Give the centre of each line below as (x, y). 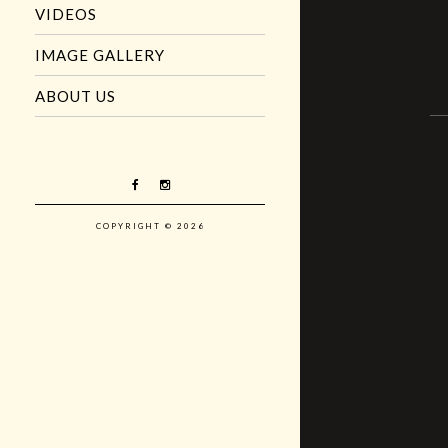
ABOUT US (75, 96)
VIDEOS (66, 14)
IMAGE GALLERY (100, 55)
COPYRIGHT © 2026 (150, 226)
